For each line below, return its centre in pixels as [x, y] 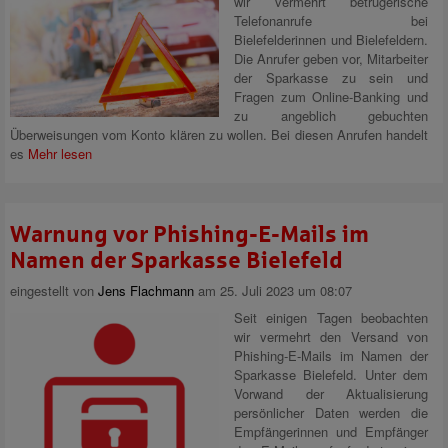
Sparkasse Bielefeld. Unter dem [331, 374]
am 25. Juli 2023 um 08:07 [273, 290]
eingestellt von [54, 290]
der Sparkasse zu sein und [331, 77]
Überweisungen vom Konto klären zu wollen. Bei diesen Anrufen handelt [219, 134]
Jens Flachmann [146, 290]
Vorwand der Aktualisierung [331, 393]
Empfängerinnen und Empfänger [331, 431]
